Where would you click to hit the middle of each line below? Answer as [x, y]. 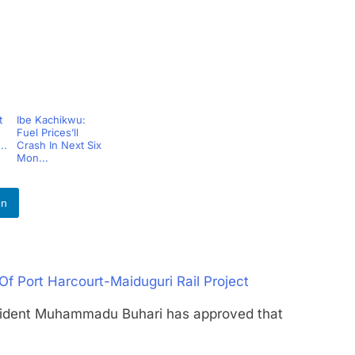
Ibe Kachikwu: [51, 119]
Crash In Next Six [59, 145]
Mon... [32, 157]
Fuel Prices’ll [47, 132]
